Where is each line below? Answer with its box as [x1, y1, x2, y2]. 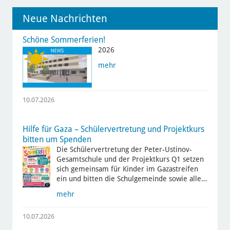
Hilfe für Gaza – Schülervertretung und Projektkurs [22, 124, 204, 135]
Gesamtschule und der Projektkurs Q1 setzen [56, 155, 204, 164]
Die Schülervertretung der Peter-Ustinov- [56, 145, 192, 154]
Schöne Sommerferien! [22, 35, 105, 45]
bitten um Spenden [22, 135, 91, 145]
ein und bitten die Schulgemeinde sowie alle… [56, 175, 207, 183]
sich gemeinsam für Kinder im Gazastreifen [56, 165, 198, 174]
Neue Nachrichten [22, 12, 107, 25]
